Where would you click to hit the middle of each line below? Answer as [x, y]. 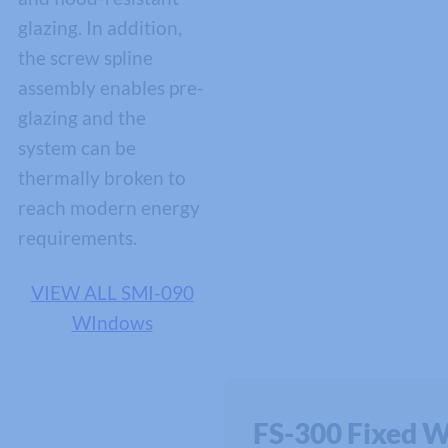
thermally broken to [101, 178]
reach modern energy [108, 208]
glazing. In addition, [99, 28]
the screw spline [85, 58]
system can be [76, 148]
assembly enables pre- [110, 88]
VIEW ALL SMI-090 [112, 293]
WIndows [112, 323]
